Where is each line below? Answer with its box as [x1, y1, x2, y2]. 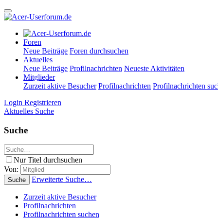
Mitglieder [23, 73, 55, 81]
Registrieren [24, 98, 61, 107]
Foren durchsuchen [70, 47, 128, 55]
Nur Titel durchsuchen [14, 156, 82, 164]
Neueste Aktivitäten [124, 64, 184, 73]
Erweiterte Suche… [32, 175, 92, 184]
